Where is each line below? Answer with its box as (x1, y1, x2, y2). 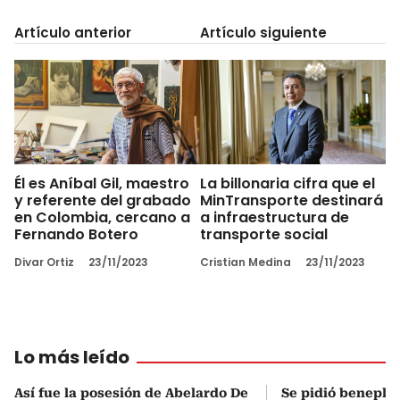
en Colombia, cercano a (14, 206, 190, 228)
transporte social (200, 223, 328, 245)
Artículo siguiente (200, 23, 327, 43)
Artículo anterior (14, 23, 131, 43)
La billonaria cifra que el (200, 172, 375, 194)
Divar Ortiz (14, 254, 74, 270)
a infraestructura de (200, 206, 349, 228)
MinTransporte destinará (200, 189, 383, 211)
